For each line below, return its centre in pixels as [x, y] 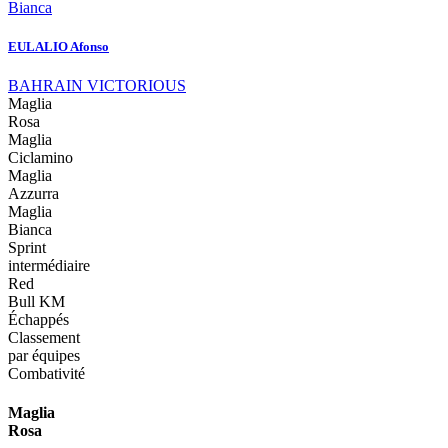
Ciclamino [40, 158]
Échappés [38, 320]
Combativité [46, 374]
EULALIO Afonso [58, 47]
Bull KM [36, 302]
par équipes [44, 356]
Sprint [27, 248]
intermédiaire [49, 266]
